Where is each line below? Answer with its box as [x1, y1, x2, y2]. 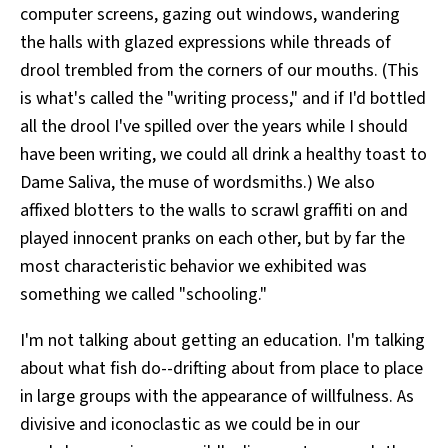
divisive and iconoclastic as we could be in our [20, 412, 360, 438]
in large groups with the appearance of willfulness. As [20, 384, 414, 410]
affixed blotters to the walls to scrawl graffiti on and [20, 198, 408, 224]
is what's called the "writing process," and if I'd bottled [20, 86, 426, 112]
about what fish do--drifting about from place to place [20, 356, 423, 382]
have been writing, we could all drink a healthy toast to [20, 142, 427, 168]
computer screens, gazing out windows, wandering [20, 2, 400, 28]
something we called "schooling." [20, 282, 267, 308]
